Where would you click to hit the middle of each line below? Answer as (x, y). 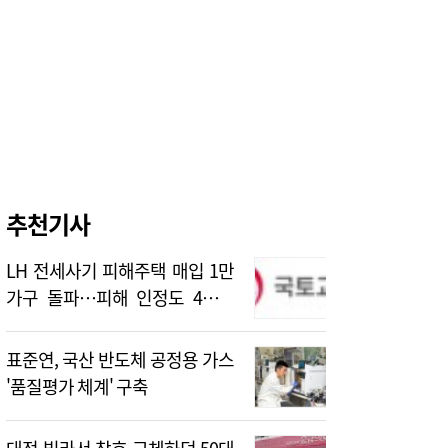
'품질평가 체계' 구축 (77, 386)
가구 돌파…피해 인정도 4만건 (120, 297)
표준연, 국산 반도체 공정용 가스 (120, 359)
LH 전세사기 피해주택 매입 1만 (120, 270)
